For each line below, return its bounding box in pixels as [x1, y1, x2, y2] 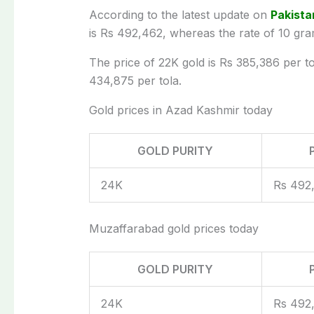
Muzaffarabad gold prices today [88, 221, 259, 235]
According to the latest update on [88, 7, 271, 22]
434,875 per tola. [88, 73, 182, 88]
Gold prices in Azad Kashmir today [88, 102, 273, 117]
